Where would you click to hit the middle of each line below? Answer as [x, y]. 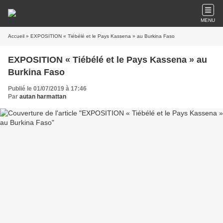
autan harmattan [43, 97]
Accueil [16, 36]
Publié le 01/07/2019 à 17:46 [47, 89]
